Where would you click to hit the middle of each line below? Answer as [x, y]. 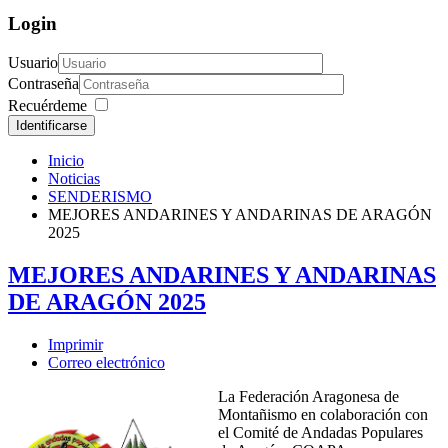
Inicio [66, 161]
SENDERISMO [100, 197]
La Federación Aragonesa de [308, 397]
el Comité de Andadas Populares [320, 433]
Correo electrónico [106, 363]
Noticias [74, 179]
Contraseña [43, 84]
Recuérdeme [47, 106]
